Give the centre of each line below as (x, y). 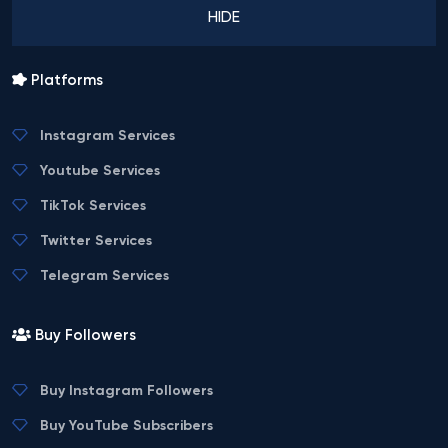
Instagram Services (107, 135)
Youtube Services (100, 170)
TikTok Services (93, 205)
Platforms (65, 80)
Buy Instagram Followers (126, 390)
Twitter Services (96, 240)
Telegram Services (104, 275)
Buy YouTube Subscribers (126, 425)
